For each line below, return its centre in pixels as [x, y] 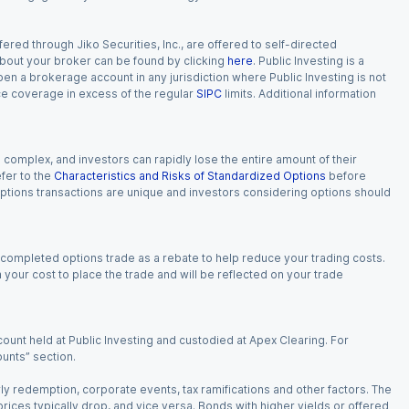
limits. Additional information [300, 94]
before [347, 176]
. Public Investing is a [309, 61]
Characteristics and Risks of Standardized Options [190, 176]
